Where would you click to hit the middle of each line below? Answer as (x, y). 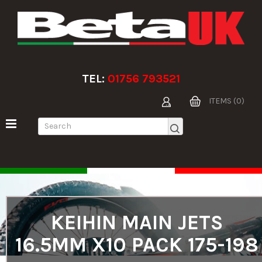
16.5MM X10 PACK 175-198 (137, 245)
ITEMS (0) (227, 101)
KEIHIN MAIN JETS (137, 223)
